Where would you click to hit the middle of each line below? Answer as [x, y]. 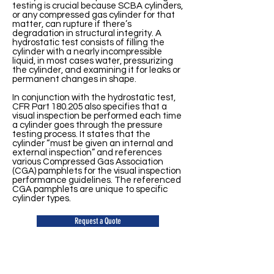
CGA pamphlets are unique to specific [90, 189]
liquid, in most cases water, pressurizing [93, 61]
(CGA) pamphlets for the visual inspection [97, 171]
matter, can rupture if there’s [72, 24]
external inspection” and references [87, 153]
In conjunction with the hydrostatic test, [94, 98]
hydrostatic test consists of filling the [88, 43]
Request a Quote [98, 221]
